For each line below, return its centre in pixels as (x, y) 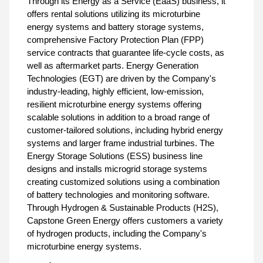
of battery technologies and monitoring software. (118, 195)
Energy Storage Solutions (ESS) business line (115, 156)
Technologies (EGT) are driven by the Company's (122, 79)
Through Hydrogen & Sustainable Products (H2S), (123, 208)
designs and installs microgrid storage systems (117, 169)
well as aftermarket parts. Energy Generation (113, 66)
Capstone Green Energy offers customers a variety (125, 221)
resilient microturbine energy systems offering (114, 104)
